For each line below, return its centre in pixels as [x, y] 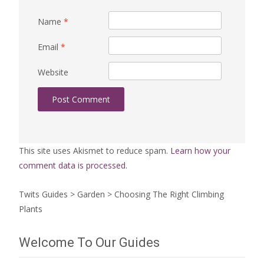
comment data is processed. [73, 166]
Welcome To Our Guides [89, 243]
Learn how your [200, 151]
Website [53, 72]
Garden [91, 194]
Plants [31, 209]
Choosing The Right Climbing [169, 194]
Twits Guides [43, 194]
